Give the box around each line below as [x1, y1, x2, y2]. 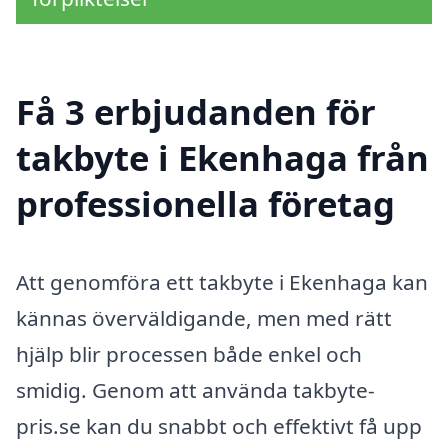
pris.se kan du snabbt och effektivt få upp [16, 411, 422, 440]
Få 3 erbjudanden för [16, 87, 376, 135]
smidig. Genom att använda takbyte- [16, 375, 375, 404]
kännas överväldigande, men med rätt [16, 303, 392, 332]
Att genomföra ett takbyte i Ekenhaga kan [16, 267, 428, 296]
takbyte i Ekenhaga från [16, 133, 429, 181]
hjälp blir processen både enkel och [16, 339, 362, 368]
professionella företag [16, 179, 395, 227]
